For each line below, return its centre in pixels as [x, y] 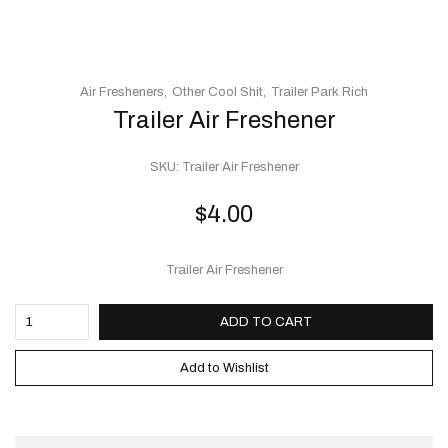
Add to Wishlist [224, 367]
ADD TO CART [265, 321]
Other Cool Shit [217, 91]
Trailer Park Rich [319, 91]
